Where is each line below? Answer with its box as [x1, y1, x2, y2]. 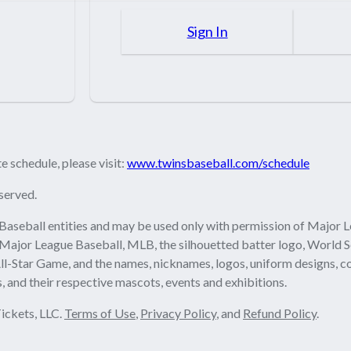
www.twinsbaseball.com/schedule [127, 154, 309, 170]
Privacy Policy [140, 305, 216, 320]
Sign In [186, 22, 228, 40]
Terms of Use [64, 305, 136, 320]
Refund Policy [243, 305, 317, 320]
